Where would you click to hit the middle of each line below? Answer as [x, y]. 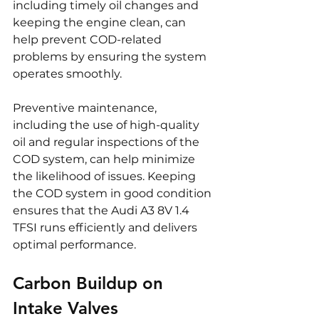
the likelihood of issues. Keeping [106, 176]
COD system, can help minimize [105, 159]
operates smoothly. [67, 73]
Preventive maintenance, [86, 108]
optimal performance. [74, 244]
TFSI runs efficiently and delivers [106, 227]
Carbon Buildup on [90, 283]
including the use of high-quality [108, 125]
